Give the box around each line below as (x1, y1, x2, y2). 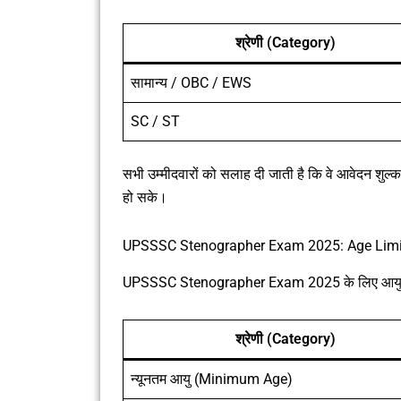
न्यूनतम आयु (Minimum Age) (131, 370, 293, 388)
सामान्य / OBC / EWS (131, 73, 252, 91)
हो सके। (123, 188, 167, 206)
